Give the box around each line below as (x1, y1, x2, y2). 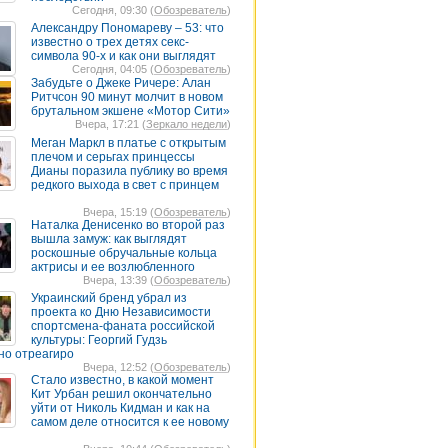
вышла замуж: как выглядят (31, 232, 187, 246)
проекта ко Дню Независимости (31, 305, 211, 319)
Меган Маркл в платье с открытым (31, 136, 226, 150)
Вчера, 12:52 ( (83, 361, 154, 373)
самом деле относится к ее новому (31, 415, 229, 429)
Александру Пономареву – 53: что (31, 21, 224, 35)
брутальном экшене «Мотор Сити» (31, 104, 230, 118)
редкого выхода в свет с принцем (31, 178, 219, 192)
